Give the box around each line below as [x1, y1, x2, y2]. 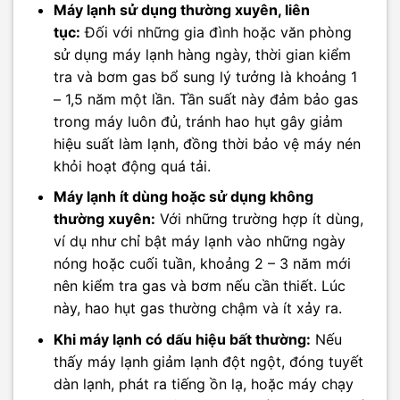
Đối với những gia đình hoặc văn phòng [79, 22, 352, 41]
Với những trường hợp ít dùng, [154, 210, 363, 229]
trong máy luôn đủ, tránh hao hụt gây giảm [53, 112, 343, 130]
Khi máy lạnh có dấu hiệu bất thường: [53, 329, 311, 348]
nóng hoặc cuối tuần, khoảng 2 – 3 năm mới [53, 254, 351, 273]
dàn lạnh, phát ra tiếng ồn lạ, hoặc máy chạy [53, 374, 354, 393]
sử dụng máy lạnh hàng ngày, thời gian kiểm [53, 45, 351, 63]
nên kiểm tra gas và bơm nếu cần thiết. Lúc [53, 277, 346, 296]
